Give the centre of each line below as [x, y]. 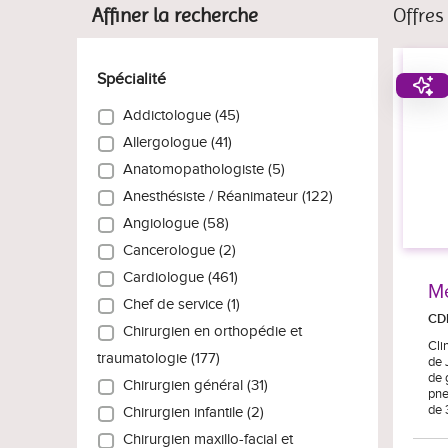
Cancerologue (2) [175, 251]
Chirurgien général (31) [191, 386]
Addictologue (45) [177, 116]
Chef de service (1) [177, 305]
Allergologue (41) [173, 143]
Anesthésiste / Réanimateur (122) [224, 197]
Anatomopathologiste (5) [200, 170]
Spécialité [131, 80]
